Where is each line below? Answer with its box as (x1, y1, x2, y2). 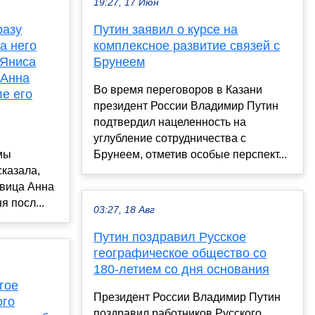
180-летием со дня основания (94, 262, 269, 277)
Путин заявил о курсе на (94, 22, 238, 37)
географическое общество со (94, 246, 266, 261)
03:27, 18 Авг (94, 205, 155, 216)
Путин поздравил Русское (94, 230, 246, 245)
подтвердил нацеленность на (94, 116, 246, 129)
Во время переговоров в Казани (94, 84, 262, 96)
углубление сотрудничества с (94, 132, 246, 145)
